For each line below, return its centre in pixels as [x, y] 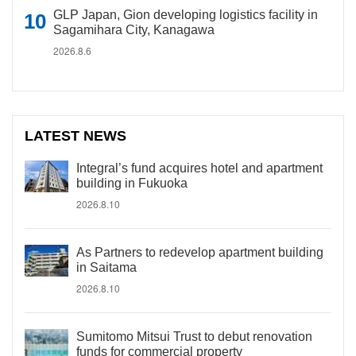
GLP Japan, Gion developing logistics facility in [186, 15]
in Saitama [106, 267]
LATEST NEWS [76, 136]
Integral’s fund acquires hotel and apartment [199, 168]
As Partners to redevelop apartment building [200, 252]
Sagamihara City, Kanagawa [134, 30]
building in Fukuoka [132, 183]
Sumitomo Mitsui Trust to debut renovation [194, 337]
